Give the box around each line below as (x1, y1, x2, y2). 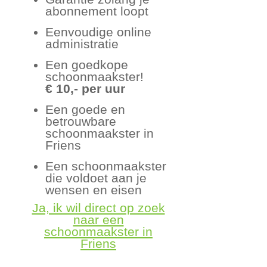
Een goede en (45, 102, 126, 116)
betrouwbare (45, 114, 117, 128)
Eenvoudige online (45, 24, 152, 39)
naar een (73, 213, 124, 227)
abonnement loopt (45, 4, 149, 18)
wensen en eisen (45, 182, 142, 197)
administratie (45, 36, 119, 51)
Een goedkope (45, 57, 129, 72)
